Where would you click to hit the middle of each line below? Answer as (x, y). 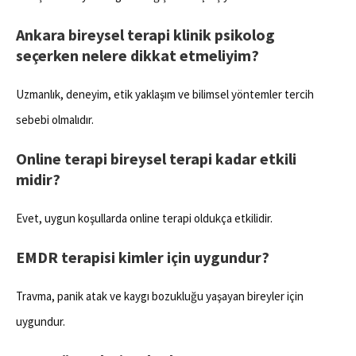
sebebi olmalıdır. (55, 120)
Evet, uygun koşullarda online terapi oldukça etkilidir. (144, 219)
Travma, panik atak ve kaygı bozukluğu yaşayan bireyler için (160, 296)
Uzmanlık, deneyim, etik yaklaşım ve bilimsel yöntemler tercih (165, 95)
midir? (38, 180)
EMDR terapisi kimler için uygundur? (143, 257)
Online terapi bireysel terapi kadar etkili (156, 159)
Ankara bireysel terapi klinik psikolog (145, 35)
